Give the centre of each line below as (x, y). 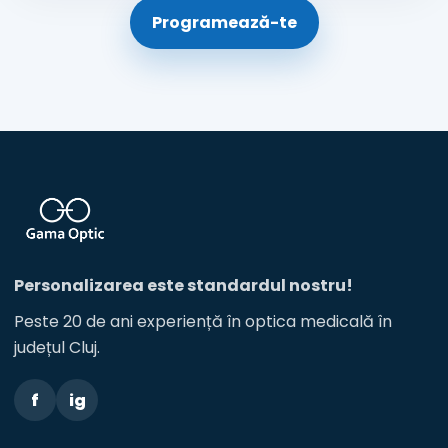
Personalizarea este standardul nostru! (183, 285)
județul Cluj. (57, 347)
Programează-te (224, 22)
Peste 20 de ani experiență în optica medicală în (203, 321)
